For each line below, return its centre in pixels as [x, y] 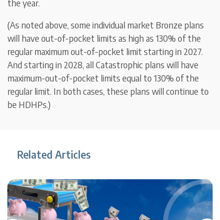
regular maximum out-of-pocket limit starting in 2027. [105, 52]
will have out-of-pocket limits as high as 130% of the [104, 38]
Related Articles [54, 155]
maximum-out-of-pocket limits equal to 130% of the [103, 78]
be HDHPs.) [29, 105]
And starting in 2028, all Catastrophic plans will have [103, 65]
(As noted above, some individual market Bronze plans [106, 25]
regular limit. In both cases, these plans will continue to [108, 91]
